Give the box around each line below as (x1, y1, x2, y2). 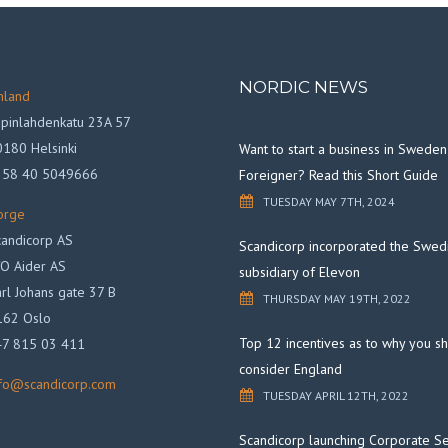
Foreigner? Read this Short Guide (239, 165, 438, 184)
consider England (239, 359, 342, 378)
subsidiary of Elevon (239, 262, 360, 281)
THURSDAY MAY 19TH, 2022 (263, 290, 411, 306)
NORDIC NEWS (239, 76, 368, 97)
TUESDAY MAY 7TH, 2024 (263, 193, 395, 209)
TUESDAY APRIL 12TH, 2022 (263, 387, 409, 403)
